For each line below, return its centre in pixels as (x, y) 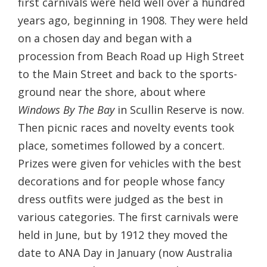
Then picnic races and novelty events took (126, 127)
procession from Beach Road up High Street (131, 56)
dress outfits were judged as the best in (120, 199)
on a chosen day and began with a (105, 38)
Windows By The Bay (66, 109)
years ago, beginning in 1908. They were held (133, 20)
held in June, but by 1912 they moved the (123, 235)
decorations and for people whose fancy (121, 181)
